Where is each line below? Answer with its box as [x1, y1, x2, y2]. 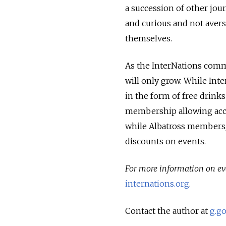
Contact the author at [125, 205, 210, 216]
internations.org [125, 178, 189, 189]
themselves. [125, 33, 172, 43]
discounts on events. [125, 136, 206, 146]
